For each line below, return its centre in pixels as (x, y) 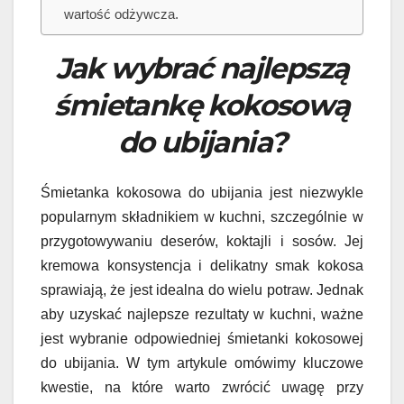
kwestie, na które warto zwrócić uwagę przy (202, 387)
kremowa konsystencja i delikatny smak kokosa (202, 265)
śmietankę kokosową (202, 105)
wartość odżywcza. (122, 14)
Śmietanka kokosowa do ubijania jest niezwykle (202, 192)
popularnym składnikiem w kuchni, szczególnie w (202, 216)
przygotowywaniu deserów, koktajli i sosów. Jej (202, 241)
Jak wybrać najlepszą (202, 68)
